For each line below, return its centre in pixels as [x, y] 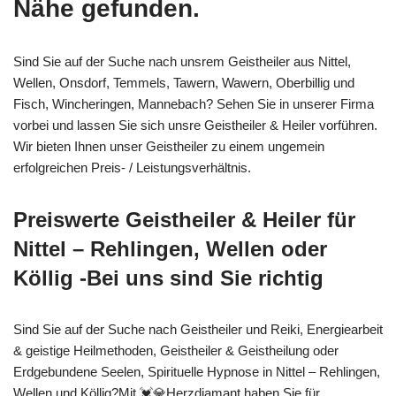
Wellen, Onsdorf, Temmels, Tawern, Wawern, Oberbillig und [184, 82]
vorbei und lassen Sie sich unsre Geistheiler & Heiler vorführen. [195, 125]
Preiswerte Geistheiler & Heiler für [184, 219]
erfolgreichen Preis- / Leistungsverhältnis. [132, 167]
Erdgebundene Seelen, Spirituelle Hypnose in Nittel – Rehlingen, [197, 371]
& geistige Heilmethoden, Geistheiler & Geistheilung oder [176, 350]
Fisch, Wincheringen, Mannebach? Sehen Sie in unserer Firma [194, 103]
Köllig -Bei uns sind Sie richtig [168, 278]
